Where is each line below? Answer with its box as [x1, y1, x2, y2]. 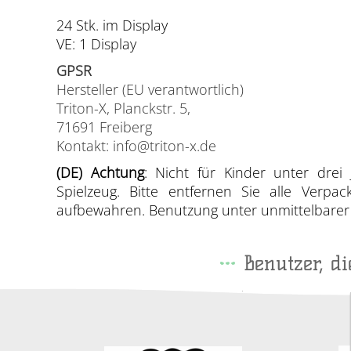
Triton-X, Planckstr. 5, [56, 99, 190, 118]
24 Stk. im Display [56, 16, 168, 34]
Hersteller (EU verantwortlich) [56, 80, 244, 99]
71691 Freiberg [56, 118, 152, 136]
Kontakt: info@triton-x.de [56, 136, 216, 155]
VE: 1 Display [56, 34, 136, 53]
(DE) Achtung [56, 163, 144, 182]
